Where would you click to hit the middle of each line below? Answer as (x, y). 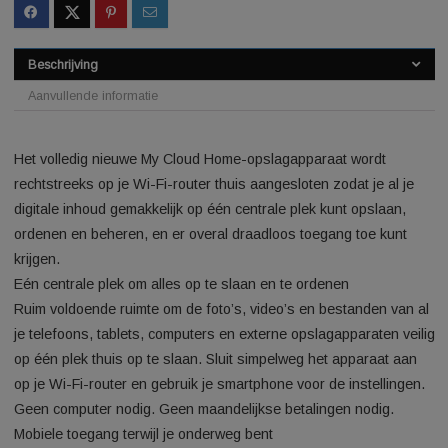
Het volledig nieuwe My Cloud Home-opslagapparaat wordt (222, 276)
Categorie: (48, 69)
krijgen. (41, 387)
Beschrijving (69, 171)
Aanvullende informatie (103, 206)
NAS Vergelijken (128, 69)
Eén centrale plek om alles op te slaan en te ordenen (201, 415)
